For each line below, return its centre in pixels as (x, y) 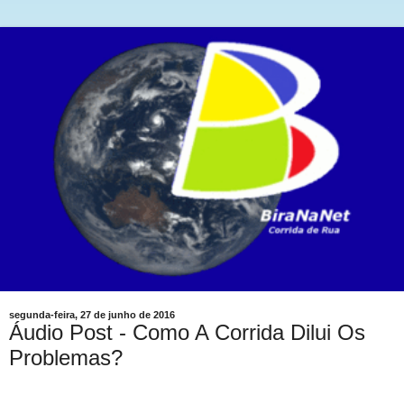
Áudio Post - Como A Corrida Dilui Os (187, 332)
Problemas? (66, 357)
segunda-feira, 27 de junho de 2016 (92, 314)
